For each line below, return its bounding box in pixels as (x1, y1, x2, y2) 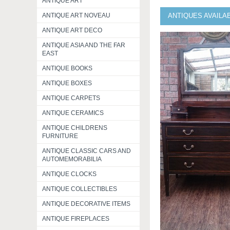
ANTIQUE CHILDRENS (42, 124, 107, 131)
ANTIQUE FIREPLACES (42, 215, 109, 222)
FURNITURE (42, 132, 78, 140)
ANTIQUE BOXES (42, 80, 92, 87)
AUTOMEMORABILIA (42, 156, 102, 163)
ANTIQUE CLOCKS (42, 170, 97, 178)
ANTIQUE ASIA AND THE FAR (42, 42, 125, 49)
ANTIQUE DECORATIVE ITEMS (42, 200, 130, 207)
